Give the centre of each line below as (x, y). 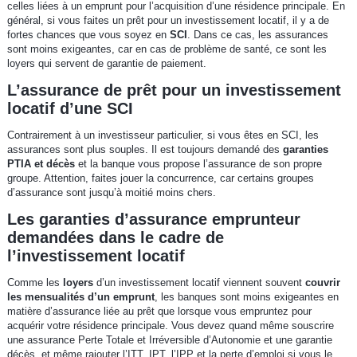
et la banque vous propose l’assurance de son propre (198, 164)
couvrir (322, 283)
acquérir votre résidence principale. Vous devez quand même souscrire (170, 326)
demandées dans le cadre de (115, 238)
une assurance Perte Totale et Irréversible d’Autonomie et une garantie (169, 340)
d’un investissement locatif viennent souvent (200, 283)
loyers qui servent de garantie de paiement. (106, 64)
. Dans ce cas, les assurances (257, 35)
